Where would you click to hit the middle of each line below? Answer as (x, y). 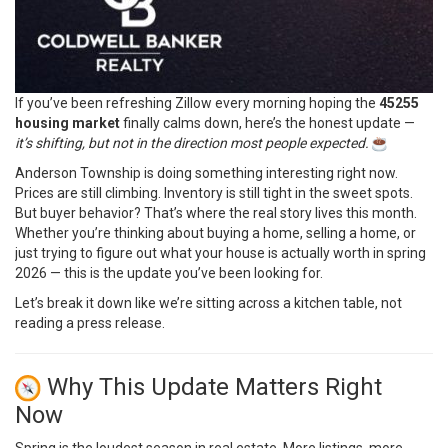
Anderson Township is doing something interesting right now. (206, 173)
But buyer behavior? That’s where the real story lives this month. (216, 213)
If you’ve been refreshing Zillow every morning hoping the (197, 103)
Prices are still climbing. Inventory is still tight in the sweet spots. (214, 193)
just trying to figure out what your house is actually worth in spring (220, 253)
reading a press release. (90, 323)
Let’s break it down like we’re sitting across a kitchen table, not (208, 303)
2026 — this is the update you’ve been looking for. (169, 273)
